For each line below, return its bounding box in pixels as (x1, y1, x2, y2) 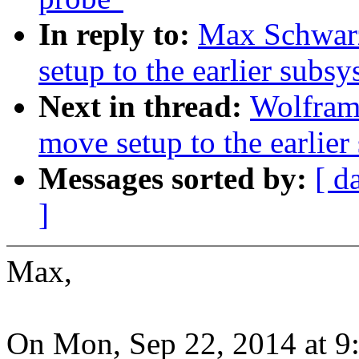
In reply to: (38, 17, 198, 52)
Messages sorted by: (38, 161, 315, 196)
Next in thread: (38, 89, 250, 124)
